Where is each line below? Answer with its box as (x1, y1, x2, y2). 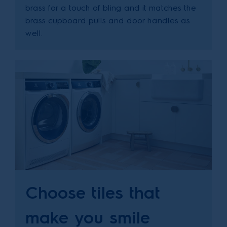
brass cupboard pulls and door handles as (25, 16, 190, 26)
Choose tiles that (25, 182, 160, 203)
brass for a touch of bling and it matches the (25, 3, 196, 13)
